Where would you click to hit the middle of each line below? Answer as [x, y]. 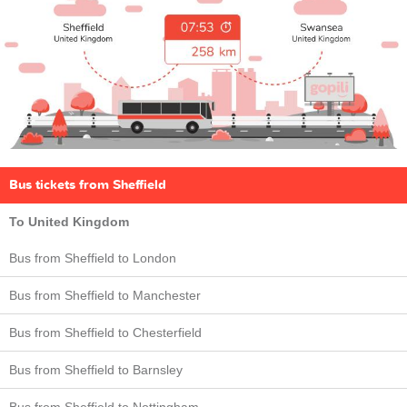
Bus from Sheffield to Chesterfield [105, 332]
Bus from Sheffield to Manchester [105, 295]
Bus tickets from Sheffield [88, 184]
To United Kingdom [69, 221]
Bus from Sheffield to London [93, 258]
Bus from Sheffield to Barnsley [96, 369]
